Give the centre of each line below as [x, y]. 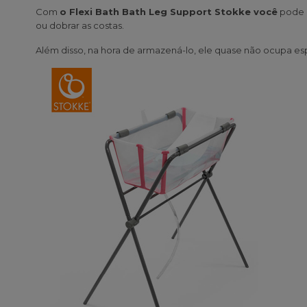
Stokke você [246, 12]
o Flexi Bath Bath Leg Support [137, 12]
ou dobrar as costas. [80, 26]
